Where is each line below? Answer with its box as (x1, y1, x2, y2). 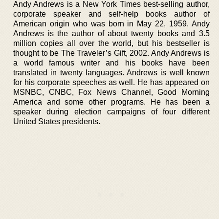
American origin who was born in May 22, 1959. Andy (13, 19, 210, 28)
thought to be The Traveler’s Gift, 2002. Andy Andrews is (13, 48, 210, 57)
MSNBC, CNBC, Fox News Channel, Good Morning (13, 88, 210, 96)
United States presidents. (13, 117, 100, 126)
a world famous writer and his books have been (13, 58, 210, 67)
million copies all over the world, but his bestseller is (13, 39, 210, 47)
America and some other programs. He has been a (13, 97, 210, 106)
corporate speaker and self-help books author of (13, 9, 210, 18)
